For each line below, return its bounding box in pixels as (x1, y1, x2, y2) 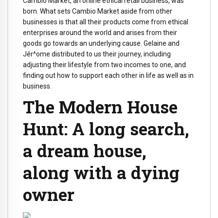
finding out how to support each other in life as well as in (23, 72, 194, 80)
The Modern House (23, 95, 178, 118)
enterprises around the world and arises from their (23, 29, 177, 37)
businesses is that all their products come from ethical (23, 18, 188, 26)
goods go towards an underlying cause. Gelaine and (23, 39, 180, 48)
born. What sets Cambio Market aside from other (23, 7, 172, 16)
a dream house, (23, 139, 146, 162)
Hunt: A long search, (23, 117, 189, 140)
